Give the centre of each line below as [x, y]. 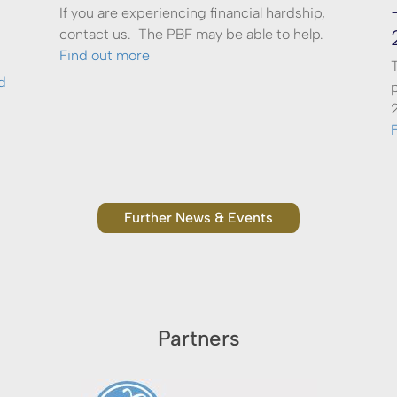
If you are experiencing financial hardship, [193, 13]
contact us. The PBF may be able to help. [192, 34]
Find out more [105, 55]
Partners [198, 338]
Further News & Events [198, 218]
